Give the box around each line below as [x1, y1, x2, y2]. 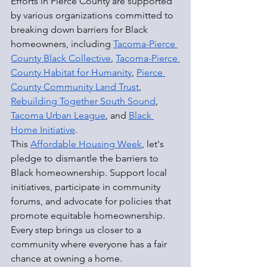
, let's [142, 138, 166, 150]
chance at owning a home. [11, 253, 122, 265]
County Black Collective [11, 52, 111, 64]
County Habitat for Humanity [11, 67, 132, 79]
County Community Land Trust [11, 81, 139, 93]
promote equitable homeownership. [11, 210, 167, 222]
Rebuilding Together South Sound [11, 95, 156, 107]
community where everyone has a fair [11, 238, 169, 250]
